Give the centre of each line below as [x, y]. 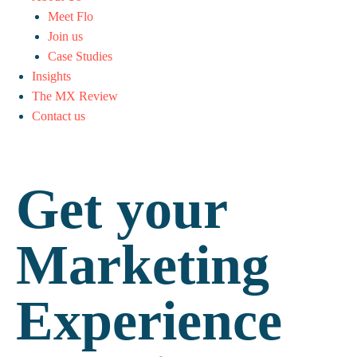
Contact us [59, 116]
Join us [65, 36]
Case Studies [80, 56]
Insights [51, 76]
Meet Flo [71, 16]
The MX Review [75, 96]
